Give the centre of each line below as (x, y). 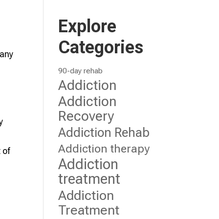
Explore (88, 26)
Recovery (86, 116)
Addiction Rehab (104, 132)
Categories (101, 47)
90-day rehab (81, 71)
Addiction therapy (104, 149)
